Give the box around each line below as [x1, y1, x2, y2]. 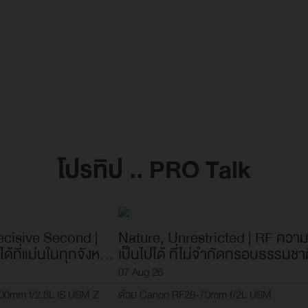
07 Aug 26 [118, 263, 163, 282]
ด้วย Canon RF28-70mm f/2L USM [118, 286, 272, 305]
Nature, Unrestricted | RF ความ [118, 225, 248, 251]
